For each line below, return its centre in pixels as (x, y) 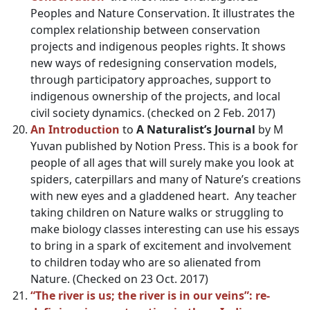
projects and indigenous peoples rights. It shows (158, 46)
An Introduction (75, 129)
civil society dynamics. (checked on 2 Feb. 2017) (153, 113)
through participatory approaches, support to (151, 80)
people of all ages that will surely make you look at (162, 163)
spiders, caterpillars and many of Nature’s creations (166, 179)
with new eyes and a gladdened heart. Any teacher (164, 196)
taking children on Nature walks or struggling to (157, 212)
